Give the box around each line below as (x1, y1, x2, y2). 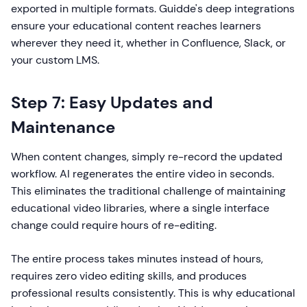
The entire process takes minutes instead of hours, (11, 251, 263, 266)
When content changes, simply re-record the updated (11, 149, 282, 164)
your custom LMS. (11, 53, 99, 67)
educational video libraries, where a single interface (11, 201, 269, 215)
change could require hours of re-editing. (11, 218, 217, 232)
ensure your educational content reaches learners (11, 19, 261, 33)
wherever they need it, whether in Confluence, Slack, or (11, 36, 286, 50)
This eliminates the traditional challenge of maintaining (11, 184, 286, 198)
